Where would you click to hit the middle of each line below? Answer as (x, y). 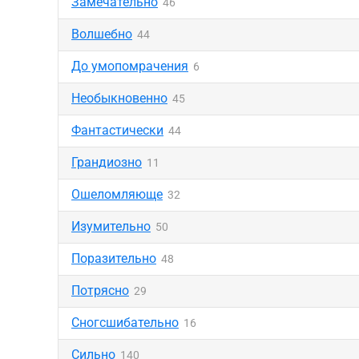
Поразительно (114, 258)
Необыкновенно (119, 98)
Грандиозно (107, 162)
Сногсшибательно (125, 323)
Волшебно (102, 34)
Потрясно (100, 290)
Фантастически (117, 130)
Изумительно (111, 226)
